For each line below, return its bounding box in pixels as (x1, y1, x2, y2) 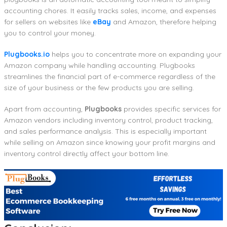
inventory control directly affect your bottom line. (4, 149, 169, 159)
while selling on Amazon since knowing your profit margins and (4, 138, 215, 147)
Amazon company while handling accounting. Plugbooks (4, 61, 195, 70)
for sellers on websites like (4, 17, 93, 27)
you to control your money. (4, 28, 96, 38)
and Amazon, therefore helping (111, 17, 216, 27)
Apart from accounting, (4, 104, 85, 114)
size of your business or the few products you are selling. (4, 83, 194, 93)
